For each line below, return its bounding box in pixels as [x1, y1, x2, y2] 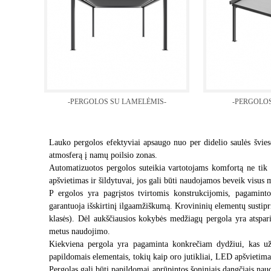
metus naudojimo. [49, 227, 110, 236]
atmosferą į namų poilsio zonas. [49, 151, 157, 160]
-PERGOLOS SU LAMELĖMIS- [67, 98, 166, 105]
